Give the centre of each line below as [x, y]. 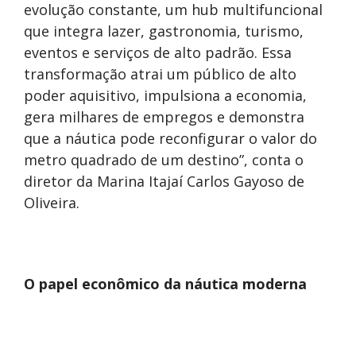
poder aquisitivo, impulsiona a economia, [165, 95]
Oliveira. [54, 202]
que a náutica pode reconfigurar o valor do [170, 138]
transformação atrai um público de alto [160, 74]
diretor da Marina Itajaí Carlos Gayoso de [164, 181]
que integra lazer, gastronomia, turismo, [164, 31]
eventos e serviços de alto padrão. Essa [158, 52]
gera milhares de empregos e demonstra [164, 116]
